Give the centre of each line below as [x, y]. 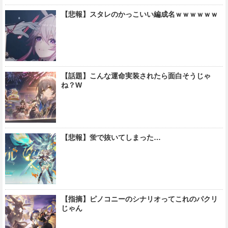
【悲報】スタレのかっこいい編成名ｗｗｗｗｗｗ [139, 15]
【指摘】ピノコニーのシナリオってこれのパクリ [139, 199]
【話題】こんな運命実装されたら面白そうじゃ [136, 76]
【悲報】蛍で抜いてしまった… [111, 138]
